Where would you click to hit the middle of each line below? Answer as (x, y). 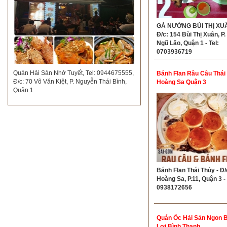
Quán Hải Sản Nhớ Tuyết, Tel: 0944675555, (73, 73)
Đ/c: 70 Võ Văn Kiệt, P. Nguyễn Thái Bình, (70, 82)
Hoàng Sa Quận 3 (181, 82)
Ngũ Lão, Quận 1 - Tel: (187, 43)
